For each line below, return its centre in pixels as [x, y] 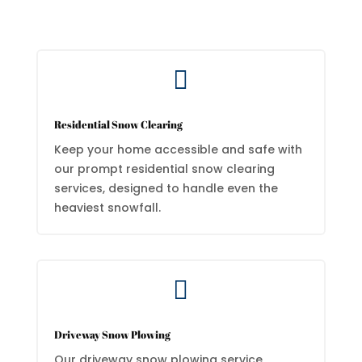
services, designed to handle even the [166, 188]
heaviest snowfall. [107, 208]
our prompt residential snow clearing [164, 169]
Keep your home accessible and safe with [178, 149]
